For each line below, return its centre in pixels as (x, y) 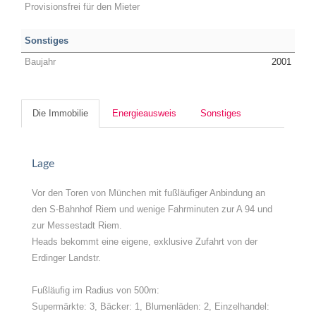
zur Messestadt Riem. (77, 225)
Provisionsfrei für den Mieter (82, 7)
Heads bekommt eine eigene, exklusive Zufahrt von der (145, 242)
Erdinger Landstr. (66, 258)
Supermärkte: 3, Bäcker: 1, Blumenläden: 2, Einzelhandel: (151, 306)
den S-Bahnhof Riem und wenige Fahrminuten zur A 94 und (152, 209)
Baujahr (40, 62)
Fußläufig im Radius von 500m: (96, 290)
